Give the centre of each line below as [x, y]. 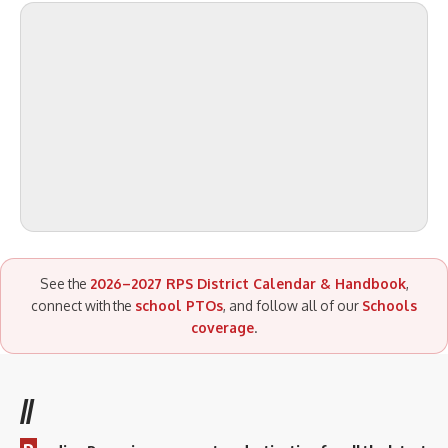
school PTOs [179, 305]
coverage [222, 327]
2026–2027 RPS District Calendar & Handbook [247, 283]
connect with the [83, 305]
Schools [389, 305]
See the [64, 283]
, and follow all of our [292, 305]
